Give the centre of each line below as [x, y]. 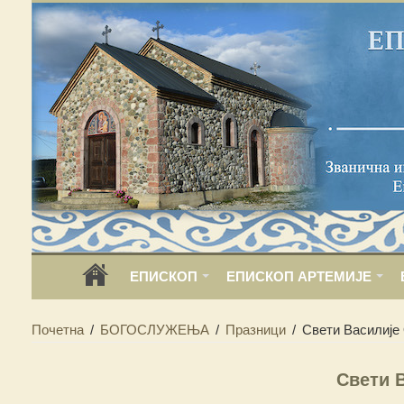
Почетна [57, 330]
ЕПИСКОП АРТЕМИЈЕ [298, 276]
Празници [255, 330]
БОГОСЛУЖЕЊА [154, 330]
